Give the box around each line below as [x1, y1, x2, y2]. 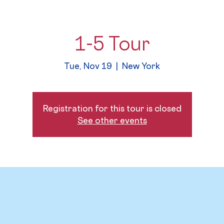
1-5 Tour [74, 31, 150, 55]
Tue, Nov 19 [64, 60, 111, 71]
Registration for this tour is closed [42, 103, 181, 114]
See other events [77, 115, 147, 126]
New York [122, 60, 160, 71]
